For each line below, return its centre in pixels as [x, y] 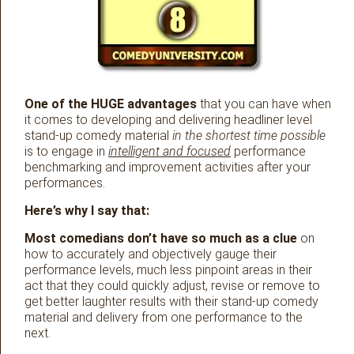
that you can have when [264, 104]
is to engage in [66, 152]
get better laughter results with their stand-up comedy [171, 302]
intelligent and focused [169, 152]
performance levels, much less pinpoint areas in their [168, 270]
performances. [65, 183]
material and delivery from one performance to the [164, 318]
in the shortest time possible [247, 136]
